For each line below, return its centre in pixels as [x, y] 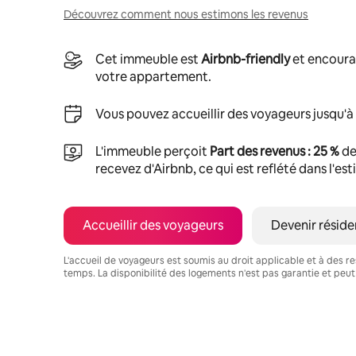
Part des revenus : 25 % [275, 151]
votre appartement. [153, 77]
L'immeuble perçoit [153, 151]
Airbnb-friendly [246, 59]
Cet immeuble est [148, 59]
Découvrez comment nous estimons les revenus [186, 14]
